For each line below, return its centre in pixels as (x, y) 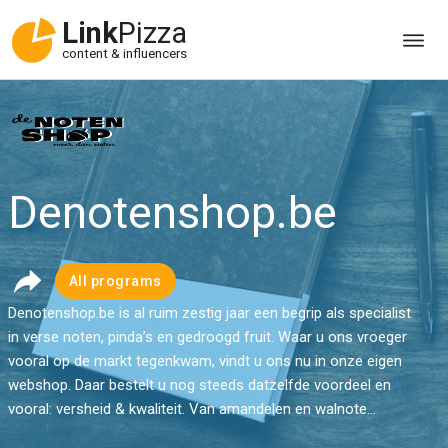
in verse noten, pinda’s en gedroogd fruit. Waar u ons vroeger (207, 337)
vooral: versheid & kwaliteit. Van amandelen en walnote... (191, 409)
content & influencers (124, 54)
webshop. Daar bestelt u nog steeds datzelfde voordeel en (199, 385)
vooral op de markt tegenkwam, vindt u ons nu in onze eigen (204, 361)
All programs (115, 281)
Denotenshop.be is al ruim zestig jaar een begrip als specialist (209, 313)
